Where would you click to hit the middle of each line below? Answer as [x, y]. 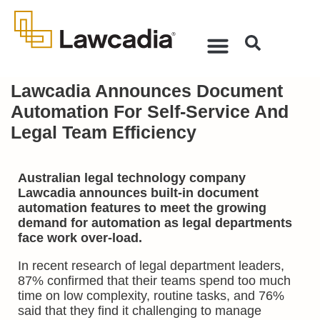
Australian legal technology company [132, 178]
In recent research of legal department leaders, [151, 266]
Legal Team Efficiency [104, 132]
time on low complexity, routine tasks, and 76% [151, 296]
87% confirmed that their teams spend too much [154, 281]
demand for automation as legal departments [155, 223]
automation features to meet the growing [142, 208]
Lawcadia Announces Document [147, 91]
